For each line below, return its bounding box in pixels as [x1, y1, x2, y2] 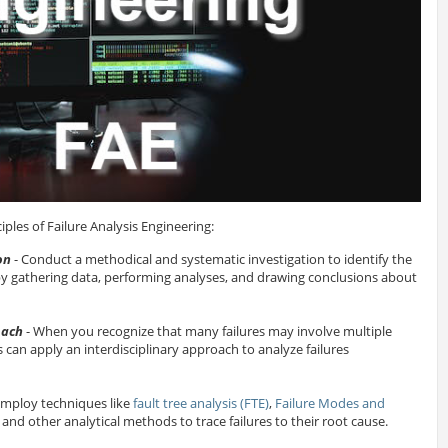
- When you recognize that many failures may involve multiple [22, 322, 392, 341]
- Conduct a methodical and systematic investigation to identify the [10, 250, 412, 269]
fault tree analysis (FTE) [132, 394, 269, 413]
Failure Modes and [274, 394, 385, 413]
